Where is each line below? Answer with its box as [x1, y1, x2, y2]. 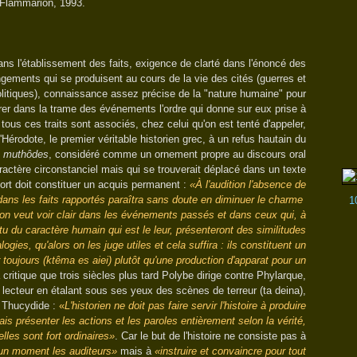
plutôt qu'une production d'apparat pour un [112, 254, 306, 266]
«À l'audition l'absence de [190, 178, 306, 190]
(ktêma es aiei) [43, 254, 112, 266]
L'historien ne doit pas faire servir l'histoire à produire [65, 300, 306, 312]
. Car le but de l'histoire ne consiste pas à [115, 330, 306, 342]
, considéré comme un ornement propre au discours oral [49, 148, 306, 160]
